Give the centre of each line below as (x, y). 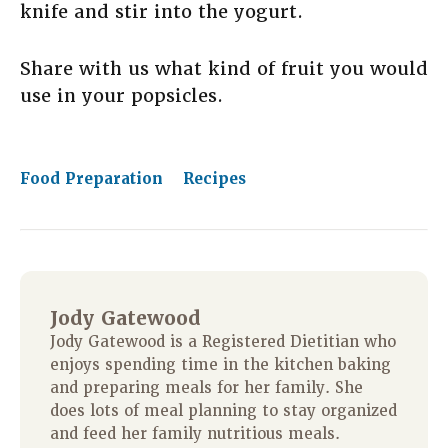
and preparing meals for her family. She (206, 388)
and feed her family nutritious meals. (195, 434)
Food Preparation (94, 179)
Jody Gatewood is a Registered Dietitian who (223, 342)
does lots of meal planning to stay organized (223, 411)
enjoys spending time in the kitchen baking (220, 365)
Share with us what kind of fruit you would (224, 69)
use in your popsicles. (121, 96)
